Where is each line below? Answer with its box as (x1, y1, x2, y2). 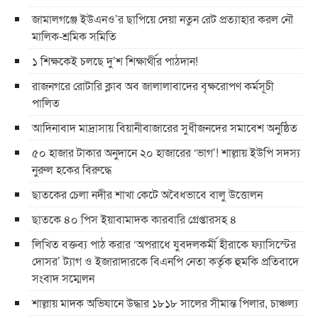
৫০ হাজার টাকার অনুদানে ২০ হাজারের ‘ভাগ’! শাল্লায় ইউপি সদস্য (32, 144, 300, 161)
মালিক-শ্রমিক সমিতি (32, 28, 116, 45)
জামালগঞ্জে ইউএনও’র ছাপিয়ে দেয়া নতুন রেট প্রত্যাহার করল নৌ (32, 11, 293, 28)
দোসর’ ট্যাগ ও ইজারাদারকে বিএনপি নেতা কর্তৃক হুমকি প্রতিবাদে (32, 253, 299, 270)
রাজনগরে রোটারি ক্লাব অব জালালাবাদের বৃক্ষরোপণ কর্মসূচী (32, 77, 274, 94)
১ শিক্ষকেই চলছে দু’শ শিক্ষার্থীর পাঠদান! (32, 53, 198, 70)
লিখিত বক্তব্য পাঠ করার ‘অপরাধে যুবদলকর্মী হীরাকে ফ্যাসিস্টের (32, 236, 296, 253)
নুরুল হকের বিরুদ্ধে (32, 161, 111, 178)
